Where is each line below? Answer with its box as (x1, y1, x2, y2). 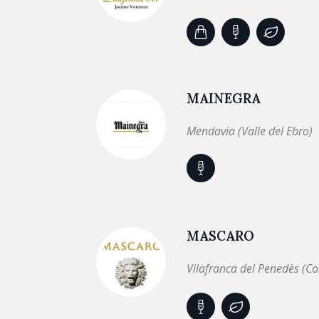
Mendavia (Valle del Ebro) (187, 122, 313, 139)
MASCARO (187, 226, 254, 244)
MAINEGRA (187, 89, 261, 107)
